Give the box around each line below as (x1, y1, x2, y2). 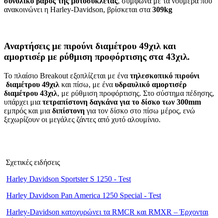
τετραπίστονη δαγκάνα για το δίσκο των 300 (42, 97, 188, 106)
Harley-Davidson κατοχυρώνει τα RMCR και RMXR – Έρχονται (6, 207, 208, 216)
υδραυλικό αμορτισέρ (115, 80, 187, 89)
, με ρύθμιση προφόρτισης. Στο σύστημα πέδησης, (57, 89, 214, 97)
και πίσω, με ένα (59, 80, 115, 89)
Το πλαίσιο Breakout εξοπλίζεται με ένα (4, 71, 130, 80)
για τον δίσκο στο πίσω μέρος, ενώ (87, 106, 195, 115)
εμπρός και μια (4, 106, 52, 115)
